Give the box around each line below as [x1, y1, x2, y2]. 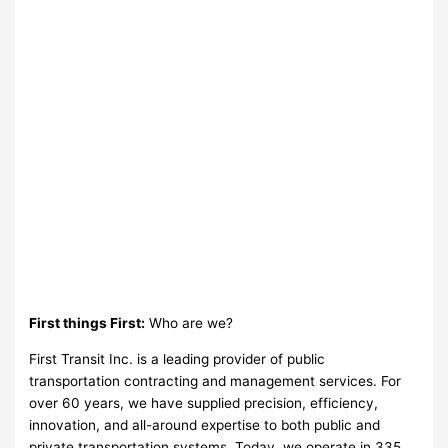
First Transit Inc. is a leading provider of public [29, 350, 326, 367]
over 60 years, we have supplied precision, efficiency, [29, 394, 379, 411]
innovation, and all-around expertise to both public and [29, 416, 381, 433]
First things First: [29, 314, 146, 331]
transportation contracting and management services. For [29, 372, 402, 389]
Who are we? [145, 314, 234, 331]
